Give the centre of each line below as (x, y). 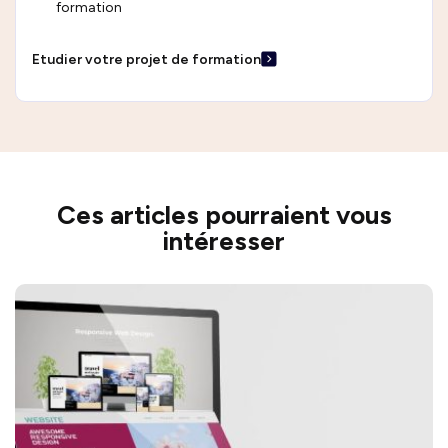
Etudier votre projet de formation (146, 59)
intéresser (224, 240)
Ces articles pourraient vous (224, 214)
